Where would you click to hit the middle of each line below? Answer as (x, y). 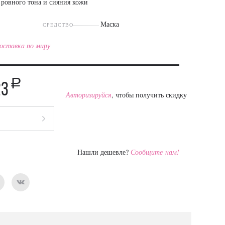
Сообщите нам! (155, 152)
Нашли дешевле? (104, 152)
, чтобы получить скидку (149, 94)
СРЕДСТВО (58, 25)
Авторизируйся (88, 94)
